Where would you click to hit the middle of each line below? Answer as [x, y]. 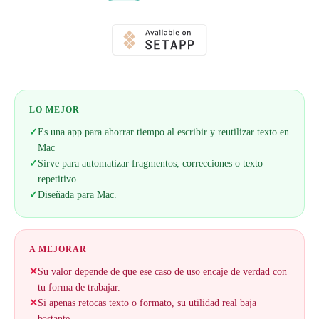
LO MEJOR [54, 110]
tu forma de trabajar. [79, 287]
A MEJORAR [58, 249]
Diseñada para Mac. [77, 195]
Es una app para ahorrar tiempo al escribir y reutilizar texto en [163, 132]
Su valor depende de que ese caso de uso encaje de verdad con [162, 272]
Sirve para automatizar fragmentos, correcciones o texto [150, 163]
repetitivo [57, 179]
